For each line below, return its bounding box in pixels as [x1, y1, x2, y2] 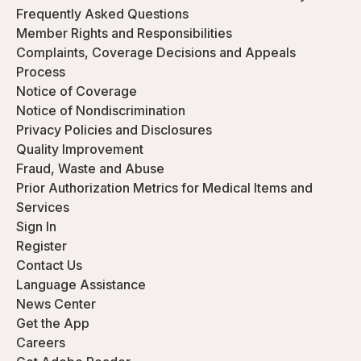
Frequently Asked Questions [16, 6, 189, 22]
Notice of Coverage [16, 83, 137, 99]
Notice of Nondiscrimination [16, 102, 185, 118]
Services [16, 199, 69, 215]
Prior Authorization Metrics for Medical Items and [16, 180, 313, 196]
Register [16, 238, 67, 254]
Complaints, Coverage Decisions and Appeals [16, 44, 296, 60]
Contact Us [16, 257, 82, 273]
